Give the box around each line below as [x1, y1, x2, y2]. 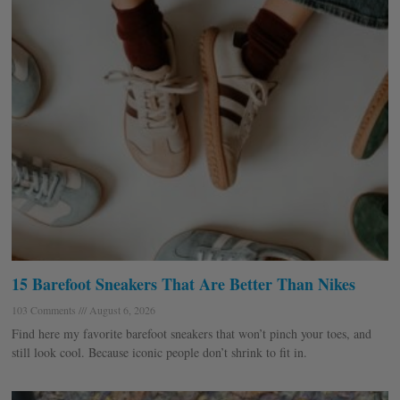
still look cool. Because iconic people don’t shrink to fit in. [12, 344, 307, 362]
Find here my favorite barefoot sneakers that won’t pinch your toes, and [12, 325, 371, 343]
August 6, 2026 [87, 303, 155, 318]
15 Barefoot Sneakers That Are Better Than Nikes [12, 272, 355, 296]
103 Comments [12, 303, 79, 318]
